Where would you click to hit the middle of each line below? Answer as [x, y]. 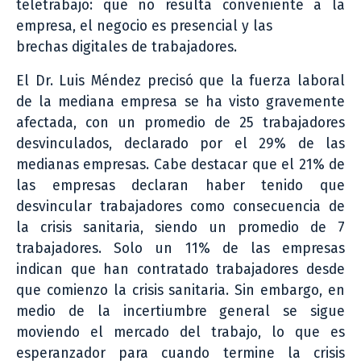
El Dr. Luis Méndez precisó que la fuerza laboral [180, 81]
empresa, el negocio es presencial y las [144, 27]
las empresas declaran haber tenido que [180, 186]
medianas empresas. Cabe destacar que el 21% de [180, 165]
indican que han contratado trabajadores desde [180, 270]
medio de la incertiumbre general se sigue [180, 312]
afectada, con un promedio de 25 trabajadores [180, 123]
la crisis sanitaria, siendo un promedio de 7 [180, 228]
